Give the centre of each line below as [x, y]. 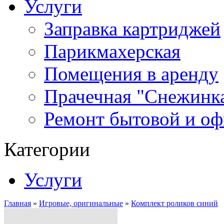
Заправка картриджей [132, 29]
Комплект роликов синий [174, 203]
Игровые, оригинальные [81, 203]
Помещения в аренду [131, 74]
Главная [17, 203]
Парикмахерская [112, 51]
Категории [47, 149]
